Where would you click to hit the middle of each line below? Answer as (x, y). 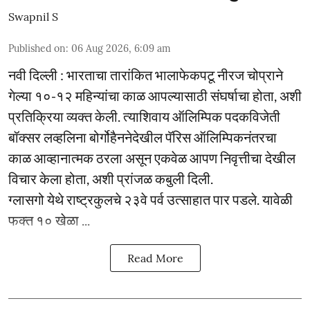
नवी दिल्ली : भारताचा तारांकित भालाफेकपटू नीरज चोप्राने (146, 75)
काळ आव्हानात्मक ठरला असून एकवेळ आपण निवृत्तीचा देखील (152, 158)
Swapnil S (33, 17)
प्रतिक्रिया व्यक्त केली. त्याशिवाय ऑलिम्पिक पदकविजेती (144, 116)
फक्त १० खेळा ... (49, 220)
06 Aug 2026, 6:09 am (121, 48)
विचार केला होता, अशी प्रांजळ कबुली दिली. (111, 179)
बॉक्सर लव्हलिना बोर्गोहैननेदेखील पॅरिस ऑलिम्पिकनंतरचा (143, 137)
